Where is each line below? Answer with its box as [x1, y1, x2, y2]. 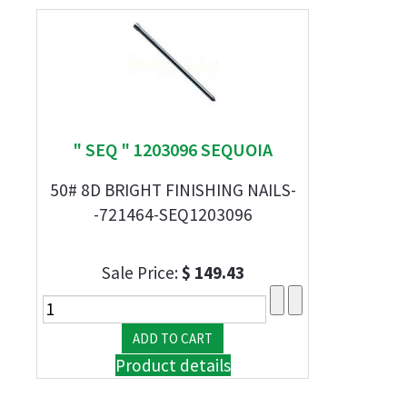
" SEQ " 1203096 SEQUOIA [73, 138, 273, 161]
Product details [114, 354, 231, 376]
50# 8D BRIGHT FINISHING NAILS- [49, 179, 296, 201]
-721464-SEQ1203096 [93, 203, 253, 225]
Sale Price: [101, 262, 182, 283]
